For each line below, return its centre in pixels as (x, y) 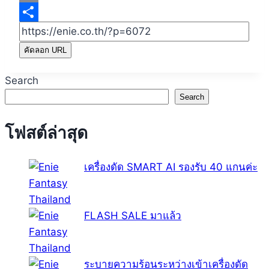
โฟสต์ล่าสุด (46, 132)
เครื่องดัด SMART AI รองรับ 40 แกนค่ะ (171, 167)
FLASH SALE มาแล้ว (133, 215)
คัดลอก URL (45, 50)
